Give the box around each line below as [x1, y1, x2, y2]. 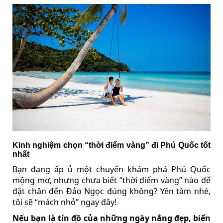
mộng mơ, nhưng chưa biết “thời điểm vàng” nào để [12, 175, 211, 186]
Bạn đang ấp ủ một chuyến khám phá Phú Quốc [12, 164, 211, 175]
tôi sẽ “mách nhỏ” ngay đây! [12, 197, 116, 208]
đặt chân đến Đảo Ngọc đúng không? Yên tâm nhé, [12, 186, 211, 197]
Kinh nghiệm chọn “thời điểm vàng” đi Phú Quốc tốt [12, 141, 211, 150]
